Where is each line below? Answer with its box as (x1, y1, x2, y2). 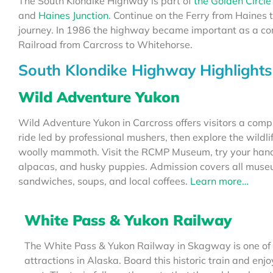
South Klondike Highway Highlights (18, 60, 272, 79)
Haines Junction (38, 9, 108, 22)
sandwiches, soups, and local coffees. (18, 174, 188, 187)
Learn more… (188, 174, 249, 187)
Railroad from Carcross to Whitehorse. (18, 38, 193, 51)
